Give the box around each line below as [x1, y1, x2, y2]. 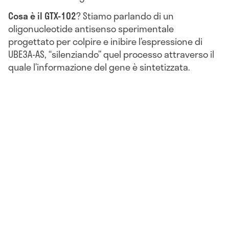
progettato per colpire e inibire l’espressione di [8, 34, 202, 49]
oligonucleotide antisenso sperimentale [8, 21, 174, 36]
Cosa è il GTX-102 [8, 8, 76, 23]
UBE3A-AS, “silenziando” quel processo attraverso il [8, 47, 214, 61]
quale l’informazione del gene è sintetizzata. [8, 59, 190, 74]
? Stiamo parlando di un [76, 8, 174, 23]
